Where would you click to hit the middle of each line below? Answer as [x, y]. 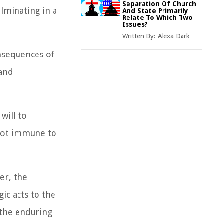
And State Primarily [155, 11]
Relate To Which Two [157, 18]
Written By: [140, 36]
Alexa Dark [174, 36]
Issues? [135, 24]
